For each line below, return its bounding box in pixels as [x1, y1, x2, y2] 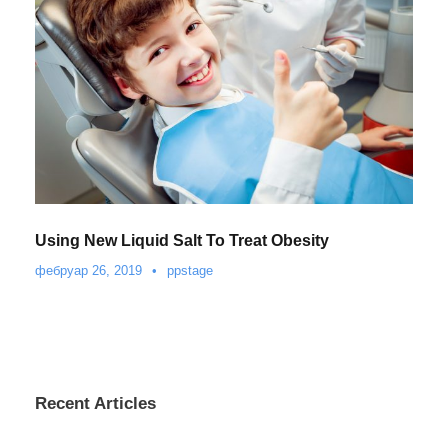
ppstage [167, 262, 213, 278]
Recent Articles [35, 393, 156, 413]
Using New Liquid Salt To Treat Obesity [35, 231, 329, 249]
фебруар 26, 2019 [35, 262, 142, 278]
